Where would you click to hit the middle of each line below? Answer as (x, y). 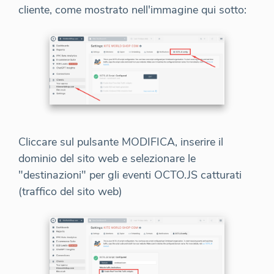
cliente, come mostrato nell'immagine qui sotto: (132, 10)
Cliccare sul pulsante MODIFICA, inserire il (121, 142)
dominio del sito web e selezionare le (107, 158)
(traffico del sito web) (70, 191)
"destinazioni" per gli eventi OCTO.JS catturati (130, 175)
